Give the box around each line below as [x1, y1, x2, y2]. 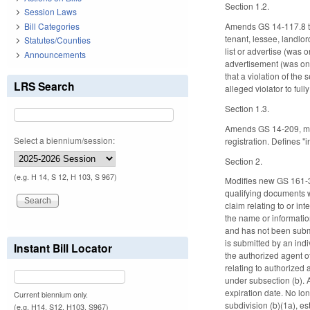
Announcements [24, 48, 86, 60]
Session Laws [24, 6, 77, 18]
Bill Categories [24, 19, 80, 32]
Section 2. [225, 154, 263, 167]
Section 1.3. [225, 102, 270, 114]
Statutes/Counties [24, 34, 91, 46]
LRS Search [14, 77, 75, 94]
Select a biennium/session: [14, 134, 115, 146]
